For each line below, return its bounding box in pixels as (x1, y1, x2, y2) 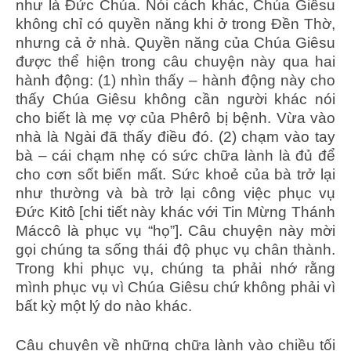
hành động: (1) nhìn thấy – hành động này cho (16, 71, 335, 89)
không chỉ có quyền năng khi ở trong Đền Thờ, (16, 15, 335, 32)
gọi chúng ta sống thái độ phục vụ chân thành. (16, 241, 335, 258)
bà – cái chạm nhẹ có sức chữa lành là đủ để (16, 147, 335, 164)
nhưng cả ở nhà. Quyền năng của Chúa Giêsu (16, 34, 335, 51)
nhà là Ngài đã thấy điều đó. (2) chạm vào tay (16, 128, 335, 145)
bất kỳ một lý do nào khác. (16, 297, 192, 314)
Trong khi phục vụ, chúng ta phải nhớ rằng (16, 259, 335, 277)
